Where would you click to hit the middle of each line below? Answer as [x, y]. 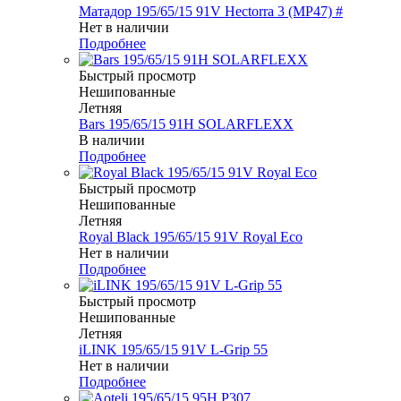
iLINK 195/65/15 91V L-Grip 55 [173, 350]
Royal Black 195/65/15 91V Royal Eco [191, 237]
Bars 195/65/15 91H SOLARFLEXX [186, 124]
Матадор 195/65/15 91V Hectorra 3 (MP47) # [211, 12]
